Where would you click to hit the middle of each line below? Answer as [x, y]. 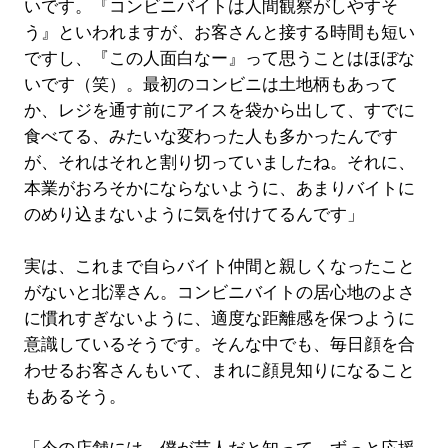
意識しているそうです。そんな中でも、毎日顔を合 [219, 344]
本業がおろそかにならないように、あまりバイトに [219, 188]
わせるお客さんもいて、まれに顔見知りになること [219, 370]
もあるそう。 [74, 396]
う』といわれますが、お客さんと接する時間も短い [219, 32]
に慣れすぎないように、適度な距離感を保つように [219, 318]
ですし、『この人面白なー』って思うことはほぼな [219, 58]
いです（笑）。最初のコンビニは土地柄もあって [210, 84]
